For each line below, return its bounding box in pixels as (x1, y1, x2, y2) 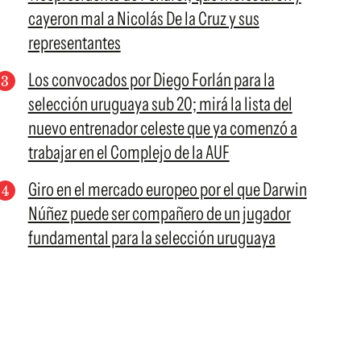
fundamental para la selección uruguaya (27, 226, 276, 249)
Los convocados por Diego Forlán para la (27, 68, 275, 91)
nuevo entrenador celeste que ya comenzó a (27, 117, 297, 139)
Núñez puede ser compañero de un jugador (27, 202, 291, 225)
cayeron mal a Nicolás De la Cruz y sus (27, 7, 259, 30)
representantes (27, 31, 121, 54)
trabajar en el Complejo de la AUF (27, 141, 230, 164)
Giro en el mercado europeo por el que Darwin (27, 178, 307, 201)
